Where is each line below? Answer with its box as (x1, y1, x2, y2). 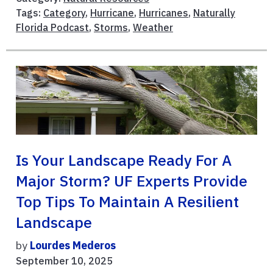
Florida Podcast (16, 21, 89, 34)
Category (43, 6, 85, 19)
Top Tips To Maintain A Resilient (16, 191, 239, 211)
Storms (94, 21, 128, 34)
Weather (133, 21, 173, 34)
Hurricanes (139, 6, 188, 19)
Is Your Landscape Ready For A (16, 150, 232, 170)
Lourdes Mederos (30, 238, 116, 252)
